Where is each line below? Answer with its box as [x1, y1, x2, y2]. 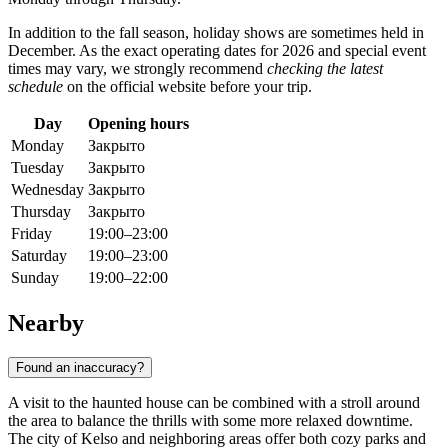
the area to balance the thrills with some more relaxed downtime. [8, 411, 413, 429]
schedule [8, 78, 63, 96]
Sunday [11, 269, 59, 287]
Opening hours [88, 115, 189, 133]
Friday [11, 225, 52, 243]
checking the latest [267, 60, 383, 78]
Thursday [11, 203, 71, 221]
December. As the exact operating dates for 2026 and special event [8, 42, 426, 60]
